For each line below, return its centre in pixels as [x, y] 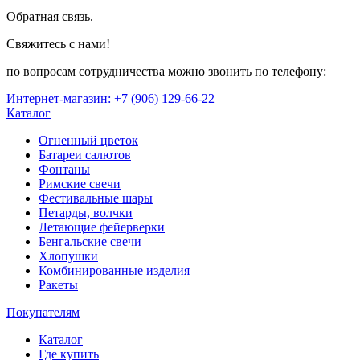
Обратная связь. [50, 16]
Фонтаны [64, 169]
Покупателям [43, 312]
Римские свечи [80, 183]
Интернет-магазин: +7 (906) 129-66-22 [110, 98]
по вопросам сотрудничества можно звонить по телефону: [166, 71]
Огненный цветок [88, 140]
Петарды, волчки [86, 212]
